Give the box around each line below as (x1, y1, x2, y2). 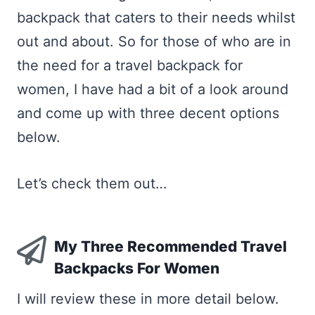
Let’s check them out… (17, 175, 167, 192)
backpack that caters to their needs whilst (17, 9, 295, 26)
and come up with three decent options (17, 105, 279, 122)
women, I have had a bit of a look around (17, 81, 288, 98)
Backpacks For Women (53, 259, 219, 277)
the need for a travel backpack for (17, 57, 243, 74)
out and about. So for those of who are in (17, 33, 291, 50)
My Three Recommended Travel (53, 238, 287, 255)
